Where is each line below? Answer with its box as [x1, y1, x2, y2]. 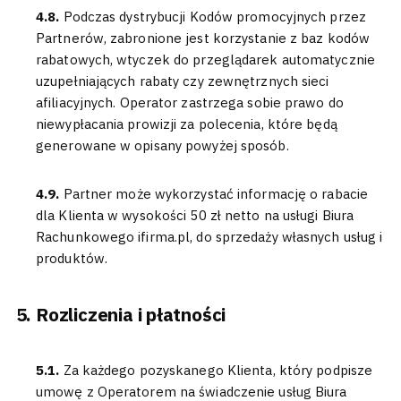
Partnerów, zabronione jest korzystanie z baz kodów [36, 30, 371, 47]
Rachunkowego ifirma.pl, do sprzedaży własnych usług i [36, 228, 383, 245]
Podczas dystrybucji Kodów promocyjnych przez [63, 8, 366, 25]
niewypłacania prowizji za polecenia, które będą [36, 115, 337, 132]
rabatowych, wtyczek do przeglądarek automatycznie [36, 51, 375, 68]
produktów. [36, 250, 107, 267]
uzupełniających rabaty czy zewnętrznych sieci [36, 73, 329, 90]
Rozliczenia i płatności [36, 302, 226, 327]
